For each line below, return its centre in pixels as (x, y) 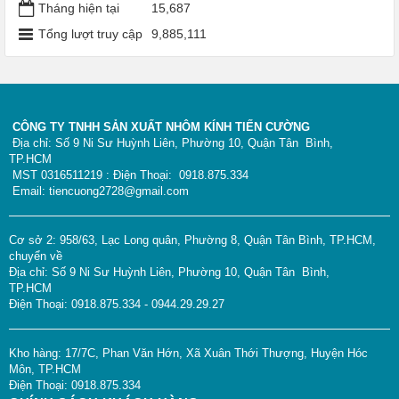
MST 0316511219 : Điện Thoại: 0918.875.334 (136, 175)
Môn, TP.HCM (54, 369)
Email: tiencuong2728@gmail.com (99, 191)
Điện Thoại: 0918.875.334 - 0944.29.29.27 (122, 304)
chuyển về (36, 256)
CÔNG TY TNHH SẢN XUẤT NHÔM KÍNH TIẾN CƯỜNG (159, 126)
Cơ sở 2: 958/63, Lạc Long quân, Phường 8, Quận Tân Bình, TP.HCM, (192, 240)
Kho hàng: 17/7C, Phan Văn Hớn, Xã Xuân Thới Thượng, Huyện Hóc (188, 353)
